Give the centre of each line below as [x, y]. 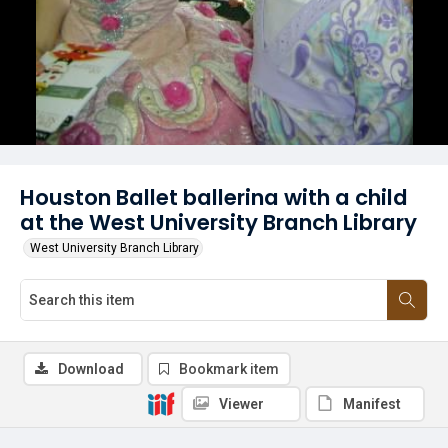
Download [91, 369]
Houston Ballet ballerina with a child [214, 197]
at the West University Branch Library [218, 222]
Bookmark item [229, 369]
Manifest [372, 404]
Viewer [241, 404]
